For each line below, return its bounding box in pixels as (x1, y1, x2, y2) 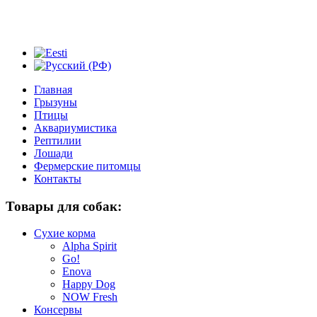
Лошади (34, 147, 73, 159)
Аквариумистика (34, 122, 117, 134)
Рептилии (34, 134, 81, 146)
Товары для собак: (6, 198, 122, 214)
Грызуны (34, 96, 77, 108)
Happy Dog (62, 278, 115, 291)
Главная (34, 83, 72, 96)
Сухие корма (34, 227, 96, 240)
